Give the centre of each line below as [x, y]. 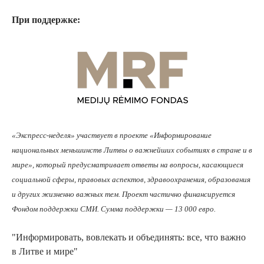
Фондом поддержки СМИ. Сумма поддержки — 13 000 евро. [114, 209]
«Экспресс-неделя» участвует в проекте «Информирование [112, 136]
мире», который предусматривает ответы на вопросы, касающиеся [128, 165]
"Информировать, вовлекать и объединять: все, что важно [129, 237]
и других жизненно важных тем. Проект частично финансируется [123, 194]
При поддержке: [46, 20]
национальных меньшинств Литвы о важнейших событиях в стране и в [132, 150]
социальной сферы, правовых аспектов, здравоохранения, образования [131, 180]
